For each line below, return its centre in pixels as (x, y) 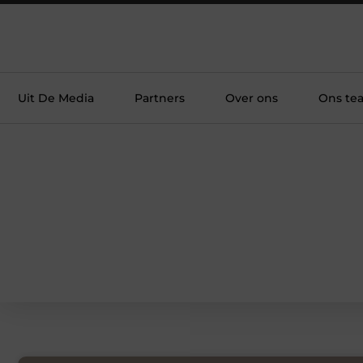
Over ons (252, 98)
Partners (160, 98)
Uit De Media (56, 98)
